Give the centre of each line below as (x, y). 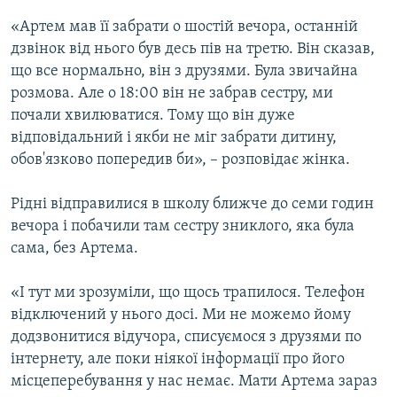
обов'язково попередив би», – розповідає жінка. (180, 160)
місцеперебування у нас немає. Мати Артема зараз (194, 382)
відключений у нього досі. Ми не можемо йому (181, 315)
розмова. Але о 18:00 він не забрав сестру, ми (172, 94)
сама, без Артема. (74, 249)
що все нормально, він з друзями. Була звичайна (184, 72)
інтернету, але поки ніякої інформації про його (178, 360)
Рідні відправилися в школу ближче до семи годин (192, 205)
